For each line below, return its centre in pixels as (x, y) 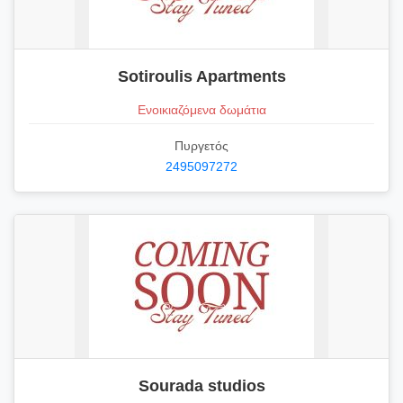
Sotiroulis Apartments (201, 77)
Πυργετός (201, 145)
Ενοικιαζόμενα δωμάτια (201, 109)
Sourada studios (201, 385)
